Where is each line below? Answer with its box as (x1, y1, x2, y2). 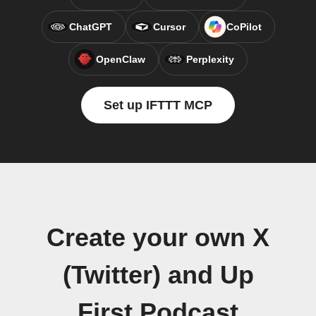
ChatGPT (68, 21, 112, 32)
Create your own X (47, 224, 269, 252)
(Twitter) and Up (62, 261, 254, 289)
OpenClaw (96, 54, 145, 65)
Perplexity (186, 54, 234, 65)
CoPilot (226, 21, 262, 32)
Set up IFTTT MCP (104, 98, 212, 112)
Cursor (152, 21, 186, 32)
